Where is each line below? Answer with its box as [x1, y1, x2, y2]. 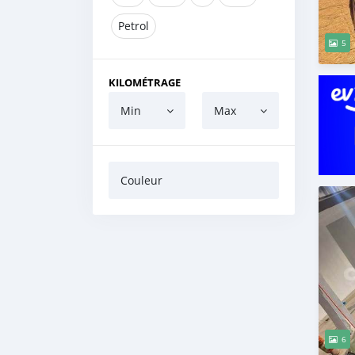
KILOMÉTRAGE [109, 75, 181, 90]
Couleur [120, 173, 162, 188]
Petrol [118, 18, 149, 33]
